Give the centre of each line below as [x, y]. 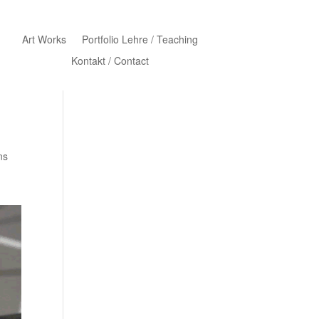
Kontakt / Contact [110, 61]
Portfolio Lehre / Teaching [140, 40]
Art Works [44, 40]
